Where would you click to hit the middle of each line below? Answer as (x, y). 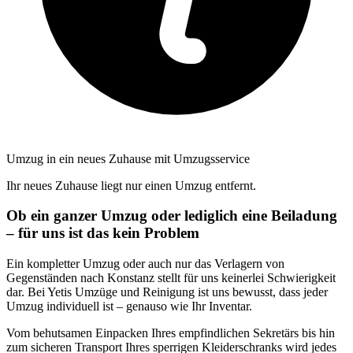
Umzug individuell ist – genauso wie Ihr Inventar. (129, 306)
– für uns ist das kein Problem (103, 233)
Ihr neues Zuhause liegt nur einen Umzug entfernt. (131, 185)
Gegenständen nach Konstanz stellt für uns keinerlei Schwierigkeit (171, 278)
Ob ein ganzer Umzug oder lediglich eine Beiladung (172, 216)
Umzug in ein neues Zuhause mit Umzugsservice (128, 158)
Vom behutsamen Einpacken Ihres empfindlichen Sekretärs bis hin (171, 333)
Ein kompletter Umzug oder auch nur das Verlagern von (145, 264)
